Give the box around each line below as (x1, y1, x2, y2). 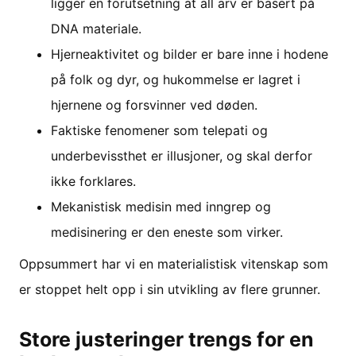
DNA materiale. (51, 20, 141, 37)
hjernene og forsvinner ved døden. (51, 96, 257, 113)
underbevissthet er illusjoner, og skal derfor (51, 147, 312, 164)
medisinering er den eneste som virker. (51, 223, 283, 240)
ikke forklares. (51, 172, 136, 189)
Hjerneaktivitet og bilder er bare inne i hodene (51, 45, 328, 62)
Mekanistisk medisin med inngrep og (51, 198, 271, 215)
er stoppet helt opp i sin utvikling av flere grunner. (19, 281, 320, 297)
